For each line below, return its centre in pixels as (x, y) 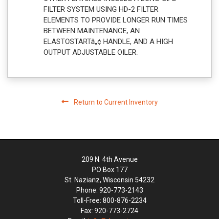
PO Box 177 (109, 169)
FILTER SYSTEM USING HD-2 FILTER (101, 9)
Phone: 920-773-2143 (109, 190)
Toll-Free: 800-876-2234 (109, 200)
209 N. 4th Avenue (109, 159)
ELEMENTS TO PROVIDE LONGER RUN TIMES (116, 20)
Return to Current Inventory (115, 102)
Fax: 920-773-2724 (109, 210)
